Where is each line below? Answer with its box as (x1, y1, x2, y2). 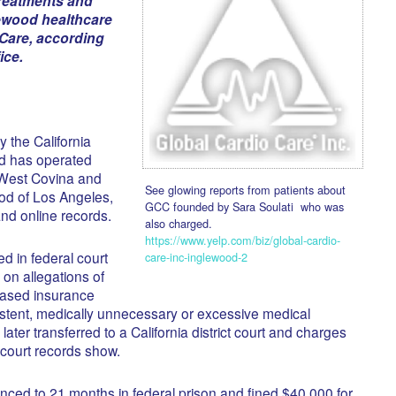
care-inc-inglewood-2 (144, 248, 247, 265)
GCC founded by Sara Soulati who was (144, 198, 344, 215)
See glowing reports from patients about (144, 181, 346, 198)
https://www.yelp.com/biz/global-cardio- (144, 232, 340, 248)
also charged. (144, 215, 212, 232)
